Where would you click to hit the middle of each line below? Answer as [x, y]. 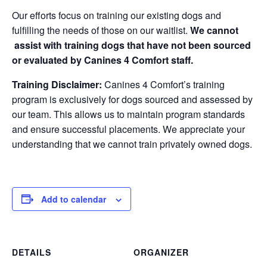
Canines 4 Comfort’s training [163, 84]
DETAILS [32, 252]
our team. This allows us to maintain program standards [128, 114]
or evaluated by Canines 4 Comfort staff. [103, 60]
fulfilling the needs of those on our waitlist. [101, 30]
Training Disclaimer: [57, 84]
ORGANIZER [161, 252]
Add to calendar [74, 199]
